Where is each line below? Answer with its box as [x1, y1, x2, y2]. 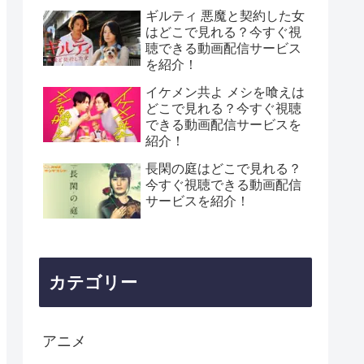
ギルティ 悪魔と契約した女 [145, 9, 305, 24]
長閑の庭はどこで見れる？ [145, 162, 301, 176]
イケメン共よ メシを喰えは [145, 85, 305, 100]
